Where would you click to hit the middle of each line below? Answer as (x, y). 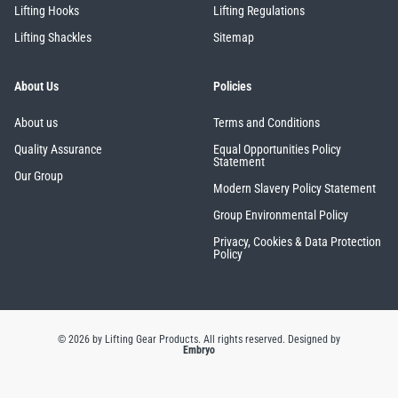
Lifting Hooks (47, 11)
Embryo (199, 350)
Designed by (314, 340)
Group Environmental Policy (281, 215)
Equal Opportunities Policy (277, 150)
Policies (232, 87)
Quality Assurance (58, 150)
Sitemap (234, 38)
